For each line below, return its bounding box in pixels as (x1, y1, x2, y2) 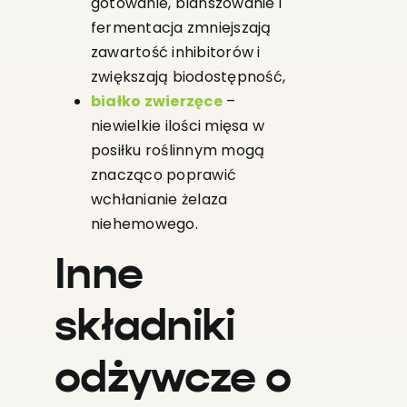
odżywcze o (54, 358, 291, 402)
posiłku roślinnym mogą (90, 140, 265, 162)
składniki (54, 306, 235, 351)
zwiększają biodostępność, (90, 66, 285, 88)
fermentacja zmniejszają (90, 17, 272, 39)
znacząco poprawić (90, 164, 237, 186)
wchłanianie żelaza (90, 189, 228, 211)
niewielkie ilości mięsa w (90, 115, 264, 137)
